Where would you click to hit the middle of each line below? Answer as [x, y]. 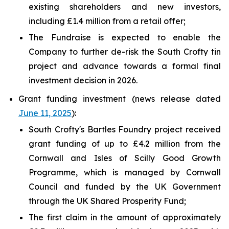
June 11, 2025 [45, 113]
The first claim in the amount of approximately [125, 217]
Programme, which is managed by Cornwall [125, 172]
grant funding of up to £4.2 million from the [125, 144]
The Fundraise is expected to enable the [125, 37]
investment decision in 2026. [83, 80]
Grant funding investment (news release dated [120, 99]
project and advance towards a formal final [125, 66]
